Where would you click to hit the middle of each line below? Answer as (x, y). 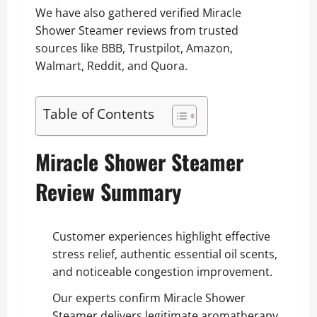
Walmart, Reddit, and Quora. (111, 66)
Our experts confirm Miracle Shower (149, 298)
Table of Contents (99, 114)
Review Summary (108, 191)
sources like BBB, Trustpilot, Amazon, (134, 48)
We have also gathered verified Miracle (138, 13)
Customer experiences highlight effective (161, 236)
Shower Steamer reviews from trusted (137, 30)
